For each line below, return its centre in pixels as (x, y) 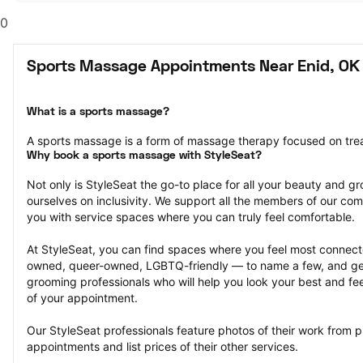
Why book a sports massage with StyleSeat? (144, 156)
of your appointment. (82, 298)
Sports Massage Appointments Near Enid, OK (193, 67)
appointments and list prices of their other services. (162, 346)
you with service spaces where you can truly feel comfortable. (191, 217)
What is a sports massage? (98, 112)
